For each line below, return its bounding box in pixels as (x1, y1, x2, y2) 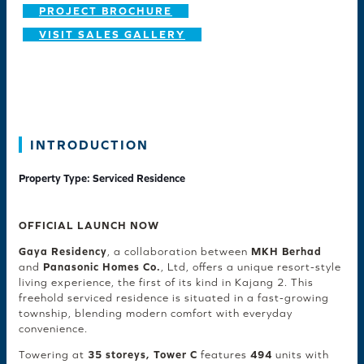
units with (272, 349, 329, 362)
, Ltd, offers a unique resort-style (161, 261, 341, 274)
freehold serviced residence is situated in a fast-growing (19, 292, 329, 305)
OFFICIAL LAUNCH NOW (19, 219, 159, 232)
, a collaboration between (107, 245, 251, 258)
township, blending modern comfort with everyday (19, 307, 292, 320)
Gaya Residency (19, 245, 107, 258)
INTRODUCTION (30, 136, 149, 152)
